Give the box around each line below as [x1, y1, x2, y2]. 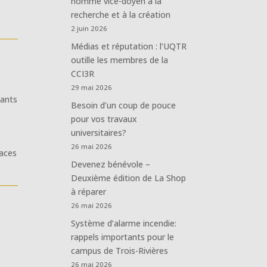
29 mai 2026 [71, 82, 113, 92]
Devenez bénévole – [71, 158, 151, 170]
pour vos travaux [71, 113, 138, 125]
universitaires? [71, 126, 127, 138]
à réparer [71, 185, 107, 197]
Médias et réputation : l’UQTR [71, 40, 187, 52]
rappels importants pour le [71, 231, 175, 243]
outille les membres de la [71, 54, 169, 66]
